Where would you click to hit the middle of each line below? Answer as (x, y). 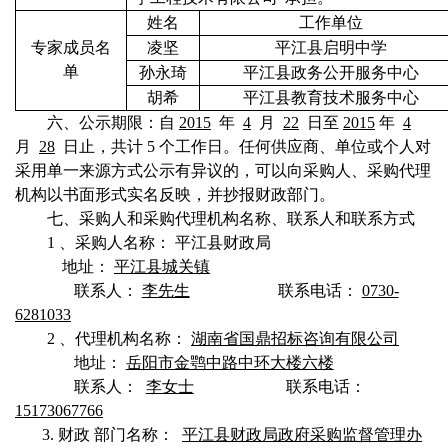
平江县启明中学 (331, 47)
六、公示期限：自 (111, 122)
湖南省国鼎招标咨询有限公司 (295, 338)
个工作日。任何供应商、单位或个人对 (295, 146)
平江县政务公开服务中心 (331, 72)
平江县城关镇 (162, 266)
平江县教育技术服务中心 (331, 97)
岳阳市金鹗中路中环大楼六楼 (229, 362)
